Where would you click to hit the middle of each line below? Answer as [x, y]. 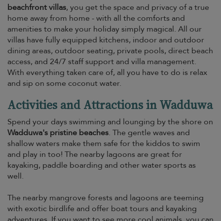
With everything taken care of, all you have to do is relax [107, 73]
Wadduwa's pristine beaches [58, 133]
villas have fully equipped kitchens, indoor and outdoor [106, 40]
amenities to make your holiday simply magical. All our [105, 29]
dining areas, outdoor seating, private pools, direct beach [110, 51]
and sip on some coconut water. [64, 83]
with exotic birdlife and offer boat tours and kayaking [102, 209]
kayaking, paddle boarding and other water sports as [102, 165]
